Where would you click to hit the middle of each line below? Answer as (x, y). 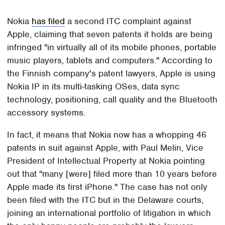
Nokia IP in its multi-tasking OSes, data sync (94, 87)
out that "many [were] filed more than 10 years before (112, 174)
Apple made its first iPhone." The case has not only (107, 187)
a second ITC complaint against (128, 21)
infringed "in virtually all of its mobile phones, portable (112, 47)
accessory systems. (46, 113)
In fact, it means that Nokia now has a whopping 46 (107, 135)
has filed (48, 21)
